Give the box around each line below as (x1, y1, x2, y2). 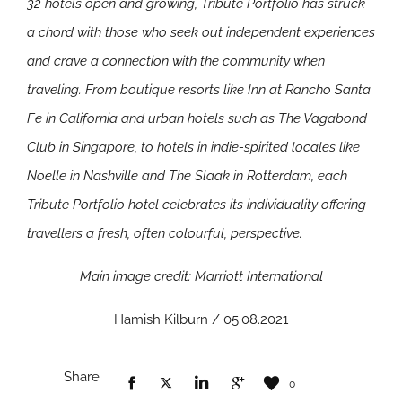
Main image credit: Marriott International (79, 267, 323, 284)
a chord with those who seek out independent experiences (27, 23, 375, 40)
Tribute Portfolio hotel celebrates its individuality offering (27, 196, 366, 213)
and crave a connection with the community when (27, 52, 325, 69)
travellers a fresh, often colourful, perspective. (27, 224, 302, 241)
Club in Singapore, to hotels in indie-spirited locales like (27, 138, 360, 155)
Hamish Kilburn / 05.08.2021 (114, 310, 288, 328)
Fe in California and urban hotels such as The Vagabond (27, 109, 367, 127)
